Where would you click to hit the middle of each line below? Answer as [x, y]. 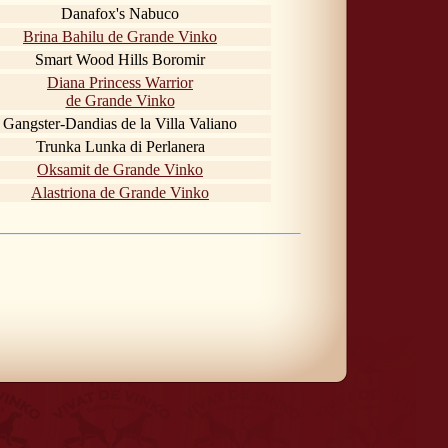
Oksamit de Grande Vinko [120, 169]
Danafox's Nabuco [120, 13]
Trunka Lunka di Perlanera [120, 146]
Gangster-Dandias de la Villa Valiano [120, 123]
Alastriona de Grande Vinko [120, 192]
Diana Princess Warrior [120, 82]
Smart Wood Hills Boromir [120, 59]
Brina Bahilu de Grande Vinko [120, 36]
